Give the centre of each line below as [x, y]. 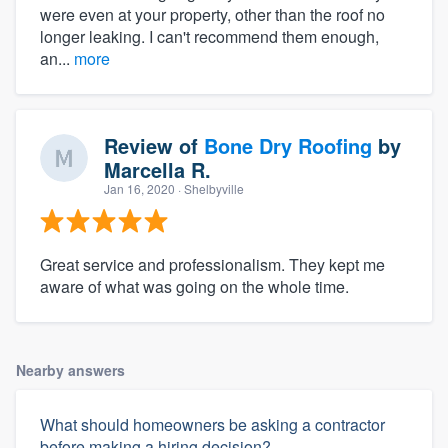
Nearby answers [70, 369]
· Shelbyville [209, 188]
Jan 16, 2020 [139, 188]
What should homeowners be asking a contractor [212, 424]
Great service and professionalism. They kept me [212, 264]
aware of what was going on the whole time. [194, 286]
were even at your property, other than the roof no [212, 14]
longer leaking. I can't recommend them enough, [209, 36]
